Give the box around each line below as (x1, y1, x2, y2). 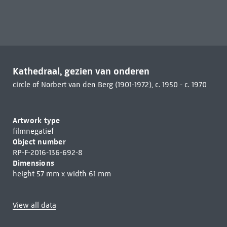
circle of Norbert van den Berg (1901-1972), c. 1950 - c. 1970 (12, 80, 207, 89)
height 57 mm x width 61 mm (12, 169, 111, 178)
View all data (12, 201, 56, 210)
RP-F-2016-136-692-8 (12, 147, 83, 157)
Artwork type (12, 115, 60, 125)
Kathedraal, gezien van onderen (12, 65, 149, 77)
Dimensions (12, 158, 55, 168)
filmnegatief (12, 126, 54, 136)
